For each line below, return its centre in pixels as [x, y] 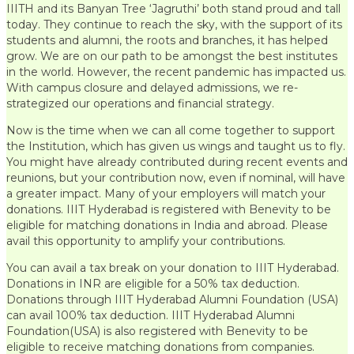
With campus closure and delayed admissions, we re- [152, 88]
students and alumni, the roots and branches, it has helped [167, 41]
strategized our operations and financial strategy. [140, 104]
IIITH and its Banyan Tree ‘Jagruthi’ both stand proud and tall [173, 9]
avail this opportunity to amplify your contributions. [146, 241]
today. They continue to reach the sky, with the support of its [174, 25]
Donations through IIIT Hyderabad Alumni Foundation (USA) [172, 300]
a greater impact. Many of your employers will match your [166, 194]
